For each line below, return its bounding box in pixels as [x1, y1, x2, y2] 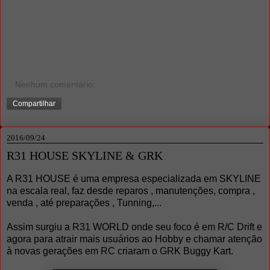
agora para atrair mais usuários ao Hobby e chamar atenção [7, 233, 262, 244]
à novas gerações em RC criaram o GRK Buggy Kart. [7, 245, 233, 256]
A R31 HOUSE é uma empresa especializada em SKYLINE [7, 173, 261, 184]
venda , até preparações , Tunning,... [7, 197, 162, 208]
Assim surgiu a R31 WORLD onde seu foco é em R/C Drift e [7, 221, 262, 232]
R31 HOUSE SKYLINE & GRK [7, 149, 163, 163]
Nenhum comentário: [15, 80, 96, 90]
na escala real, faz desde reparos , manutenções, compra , [7, 185, 255, 196]
